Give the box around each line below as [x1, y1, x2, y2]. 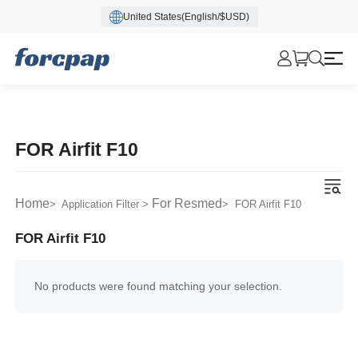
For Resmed [152, 197, 223, 211]
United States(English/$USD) [122, 11, 249, 22]
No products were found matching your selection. [34, 280, 283, 293]
